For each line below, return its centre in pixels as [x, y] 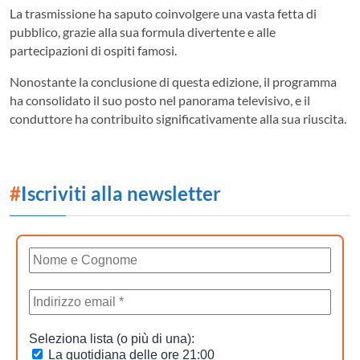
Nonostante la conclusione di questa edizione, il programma [173, 81]
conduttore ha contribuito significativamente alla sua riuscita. [178, 118]
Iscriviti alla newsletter [121, 193]
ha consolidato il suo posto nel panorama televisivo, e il [160, 100]
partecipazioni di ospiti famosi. [93, 50]
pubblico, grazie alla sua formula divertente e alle [143, 31]
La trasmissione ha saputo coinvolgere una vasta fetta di [163, 13]
